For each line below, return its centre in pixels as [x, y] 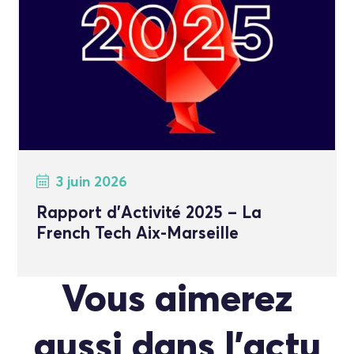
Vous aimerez [177, 300]
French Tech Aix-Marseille [138, 234]
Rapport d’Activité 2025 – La [149, 213]
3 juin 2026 [92, 182]
